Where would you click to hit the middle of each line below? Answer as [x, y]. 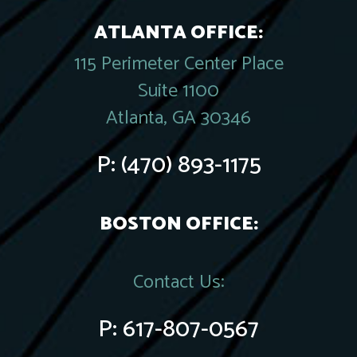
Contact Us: [178, 282]
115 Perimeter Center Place [178, 64]
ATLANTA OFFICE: [178, 33]
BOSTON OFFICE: [178, 224]
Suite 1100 [178, 91]
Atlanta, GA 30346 [178, 118]
